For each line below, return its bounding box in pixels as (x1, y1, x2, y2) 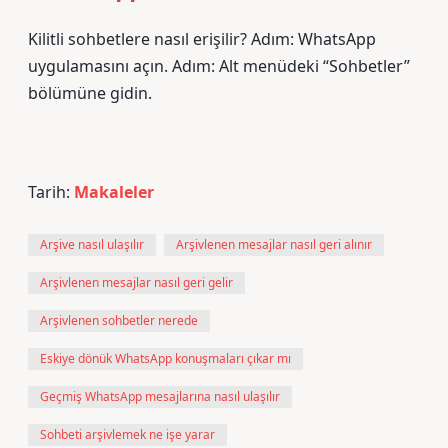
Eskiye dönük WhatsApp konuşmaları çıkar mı (40, 350, 291, 367)
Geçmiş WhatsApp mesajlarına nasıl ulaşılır (40, 388, 280, 405)
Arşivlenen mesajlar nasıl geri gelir (40, 274, 233, 291)
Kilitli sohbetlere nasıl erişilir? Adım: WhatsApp (28, 28, 376, 50)
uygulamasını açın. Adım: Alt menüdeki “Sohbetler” (28, 55, 410, 77)
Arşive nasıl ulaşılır (40, 236, 144, 253)
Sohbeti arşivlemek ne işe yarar (40, 426, 215, 443)
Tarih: (28, 181, 74, 203)
